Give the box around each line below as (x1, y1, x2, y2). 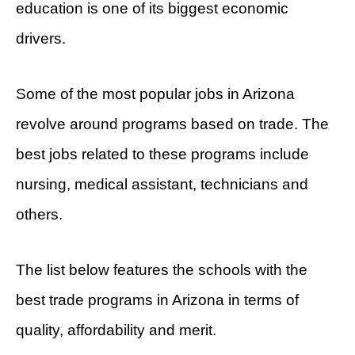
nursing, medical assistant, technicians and (16, 176, 308, 193)
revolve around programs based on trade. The (16, 116, 329, 133)
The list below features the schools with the (16, 261, 307, 279)
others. (16, 206, 63, 223)
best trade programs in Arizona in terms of (16, 292, 299, 309)
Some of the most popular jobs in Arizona (16, 86, 295, 103)
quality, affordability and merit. (16, 322, 216, 339)
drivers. (16, 30, 66, 48)
